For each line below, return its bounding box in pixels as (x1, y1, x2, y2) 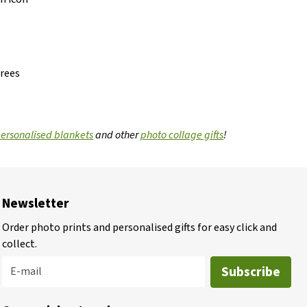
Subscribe (221, 262, 280, 282)
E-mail (10, 263, 42, 279)
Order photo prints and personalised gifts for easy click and (1, 219, 277, 235)
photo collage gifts (140, 127, 224, 143)
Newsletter (1, 194, 69, 213)
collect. (1, 236, 37, 251)
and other (93, 127, 141, 143)
